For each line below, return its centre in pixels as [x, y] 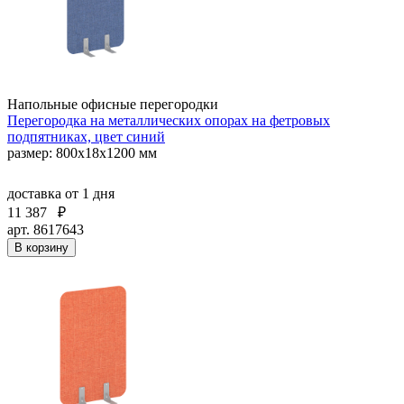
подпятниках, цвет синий [86, 136]
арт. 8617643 [46, 229]
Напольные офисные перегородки [113, 104]
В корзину [41, 247]
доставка [36, 193]
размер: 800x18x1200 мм [82, 152]
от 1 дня [90, 193]
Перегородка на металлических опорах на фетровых [169, 120]
